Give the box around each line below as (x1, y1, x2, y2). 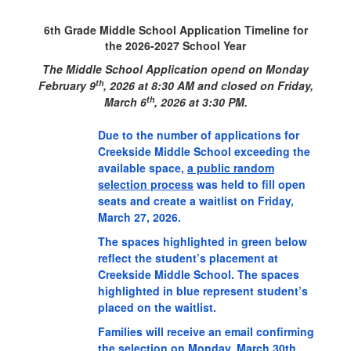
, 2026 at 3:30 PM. (154, 94, 248, 110)
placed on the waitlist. (98, 299, 216, 315)
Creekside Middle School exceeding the (98, 143, 310, 159)
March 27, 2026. (98, 209, 181, 225)
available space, (98, 160, 187, 175)
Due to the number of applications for (98, 127, 299, 143)
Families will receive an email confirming (98, 324, 314, 339)
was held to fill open (194, 176, 306, 192)
